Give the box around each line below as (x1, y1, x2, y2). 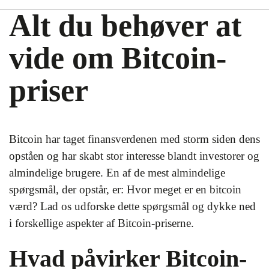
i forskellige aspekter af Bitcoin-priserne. (9, 217, 194, 229)
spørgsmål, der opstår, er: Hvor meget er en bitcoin (9, 183, 241, 196)
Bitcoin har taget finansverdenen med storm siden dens (9, 133, 260, 145)
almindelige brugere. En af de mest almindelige (9, 166, 225, 179)
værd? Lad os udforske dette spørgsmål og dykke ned (9, 200, 256, 213)
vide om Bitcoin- (9, 41, 226, 75)
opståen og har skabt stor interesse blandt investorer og (9, 150, 259, 162)
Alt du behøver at (9, 8, 241, 43)
